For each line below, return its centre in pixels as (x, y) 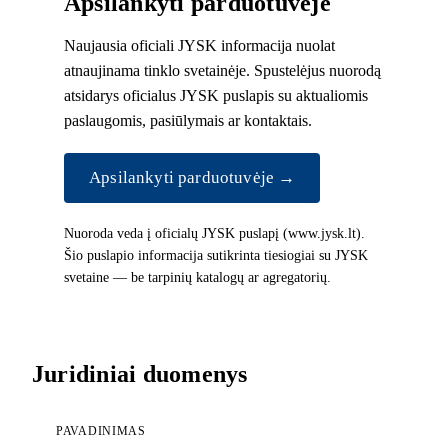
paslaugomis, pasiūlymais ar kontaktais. (188, 120)
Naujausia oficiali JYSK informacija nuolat (199, 45)
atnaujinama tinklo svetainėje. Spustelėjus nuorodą (222, 70)
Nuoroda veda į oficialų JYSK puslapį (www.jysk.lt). (214, 233)
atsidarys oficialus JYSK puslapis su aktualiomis (216, 95)
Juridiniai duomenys (140, 373)
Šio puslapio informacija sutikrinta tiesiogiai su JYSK (216, 255)
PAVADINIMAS (101, 430)
